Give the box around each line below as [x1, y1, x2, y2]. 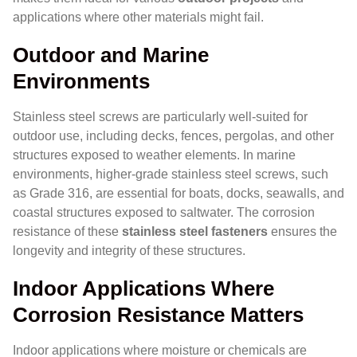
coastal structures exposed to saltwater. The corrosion [13, 205, 315, 219]
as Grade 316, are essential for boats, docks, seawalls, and [13, 186, 344, 200]
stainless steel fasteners [122, 224, 268, 238]
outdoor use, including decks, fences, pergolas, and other [13, 128, 334, 143]
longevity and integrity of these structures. [13, 243, 245, 257]
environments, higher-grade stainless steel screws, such [13, 167, 328, 181]
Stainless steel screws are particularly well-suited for [13, 109, 308, 124]
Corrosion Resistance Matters [13, 303, 304, 326]
